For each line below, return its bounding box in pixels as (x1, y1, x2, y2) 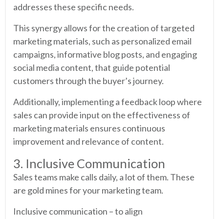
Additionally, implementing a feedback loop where (13, 96, 202, 107)
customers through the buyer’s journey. (13, 75, 164, 86)
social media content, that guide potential (13, 62, 170, 73)
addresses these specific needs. (13, 1, 134, 12)
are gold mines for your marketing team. (13, 184, 163, 196)
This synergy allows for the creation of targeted (13, 22, 195, 33)
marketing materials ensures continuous (13, 122, 165, 133)
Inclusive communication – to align (13, 205, 143, 217)
